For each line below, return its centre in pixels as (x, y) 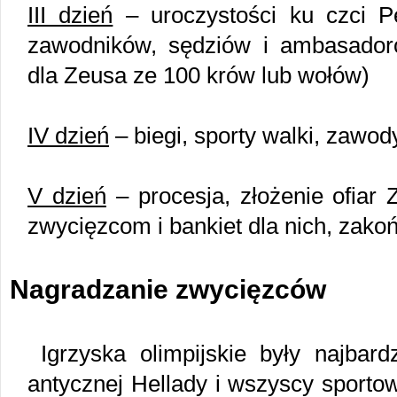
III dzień (70, 15)
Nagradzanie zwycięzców (168, 289)
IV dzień (68, 136)
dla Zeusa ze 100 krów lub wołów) (198, 75)
